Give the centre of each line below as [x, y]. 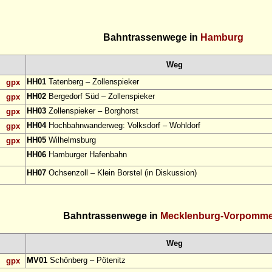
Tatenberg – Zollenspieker [93, 82]
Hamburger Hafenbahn [87, 155]
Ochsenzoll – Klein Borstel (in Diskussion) [121, 173]
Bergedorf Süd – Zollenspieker [100, 97]
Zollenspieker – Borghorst [92, 111]
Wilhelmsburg [71, 140]
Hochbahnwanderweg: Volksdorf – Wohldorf [123, 126]
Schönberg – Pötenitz [87, 260]
